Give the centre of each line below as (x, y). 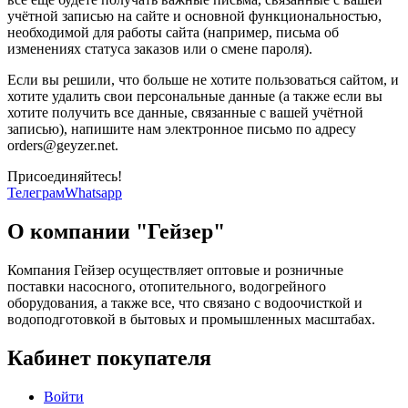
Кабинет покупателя (109, 357)
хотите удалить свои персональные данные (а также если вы (195, 97)
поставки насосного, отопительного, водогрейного (167, 286)
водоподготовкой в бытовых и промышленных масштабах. (191, 319)
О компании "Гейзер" (116, 231)
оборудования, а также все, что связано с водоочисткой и (185, 302)
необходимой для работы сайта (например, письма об (173, 33)
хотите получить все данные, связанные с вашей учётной (185, 113)
